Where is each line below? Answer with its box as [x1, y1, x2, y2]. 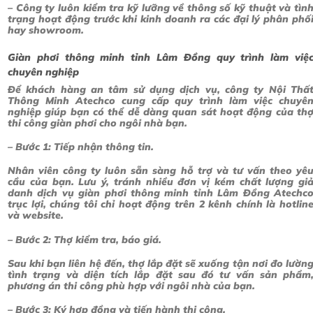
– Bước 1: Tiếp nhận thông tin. [8, 140, 154, 154]
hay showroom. [8, 24, 84, 37]
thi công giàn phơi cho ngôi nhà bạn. [8, 116, 187, 129]
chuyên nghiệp [8, 65, 79, 78]
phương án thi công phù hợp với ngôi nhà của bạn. [8, 279, 255, 292]
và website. [8, 209, 64, 222]
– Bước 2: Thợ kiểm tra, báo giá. [8, 233, 161, 246]
